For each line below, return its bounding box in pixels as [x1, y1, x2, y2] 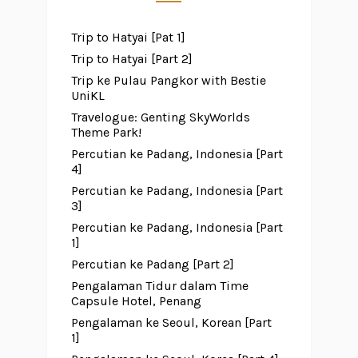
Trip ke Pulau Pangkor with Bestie [70, 72, 266, 88]
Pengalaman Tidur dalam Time [70, 277, 249, 293]
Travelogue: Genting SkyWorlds [70, 109, 250, 125]
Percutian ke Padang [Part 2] [70, 256, 234, 272]
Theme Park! [70, 124, 141, 140]
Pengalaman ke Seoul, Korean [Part [70, 314, 272, 330]
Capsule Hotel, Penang [70, 292, 201, 308]
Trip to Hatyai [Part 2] [70, 50, 193, 66]
